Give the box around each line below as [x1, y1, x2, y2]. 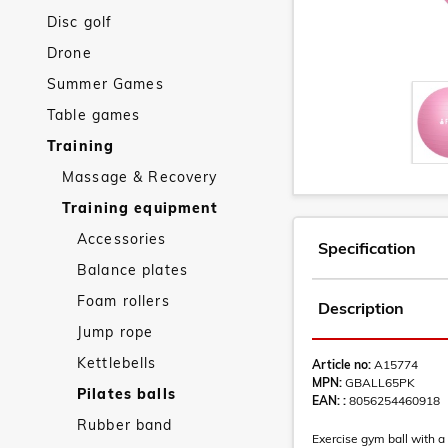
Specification [318, 238, 416, 258]
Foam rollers [77, 292, 170, 310]
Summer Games [47, 75, 164, 93]
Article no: [312, 357, 371, 372]
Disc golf [47, 13, 113, 31]
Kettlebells [77, 354, 157, 372]
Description [318, 298, 404, 318]
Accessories [77, 230, 167, 248]
